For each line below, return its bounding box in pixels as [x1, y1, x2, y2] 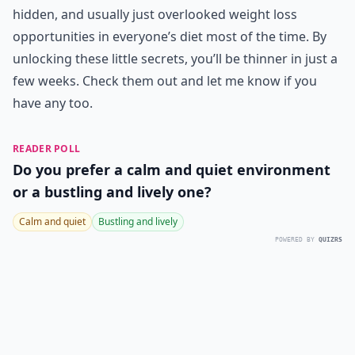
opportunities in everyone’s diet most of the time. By [13, 28, 326, 45]
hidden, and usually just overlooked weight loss [13, 6, 297, 23]
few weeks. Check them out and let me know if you [13, 72, 317, 90]
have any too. [13, 94, 93, 112]
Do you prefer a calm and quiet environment [13, 160, 330, 179]
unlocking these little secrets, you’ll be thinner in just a [13, 50, 338, 67]
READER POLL [13, 142, 81, 155]
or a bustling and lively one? [13, 182, 212, 201]
